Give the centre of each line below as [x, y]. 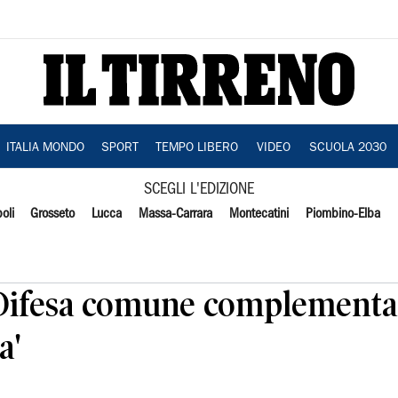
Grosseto [53, 214]
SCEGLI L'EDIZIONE [199, 190]
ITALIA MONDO [45, 148]
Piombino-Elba [342, 214]
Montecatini [259, 214]
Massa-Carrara [176, 214]
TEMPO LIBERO [196, 148]
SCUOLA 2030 [347, 148]
